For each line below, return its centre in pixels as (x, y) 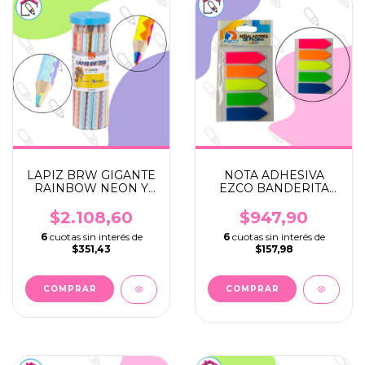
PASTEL (91, 202)
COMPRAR (70, 289)
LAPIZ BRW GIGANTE (91, 176)
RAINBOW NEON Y (91, 189)
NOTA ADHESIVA (274, 176)
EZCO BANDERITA (274, 189)
